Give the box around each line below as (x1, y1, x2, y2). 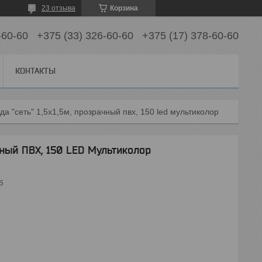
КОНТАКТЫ (15, 66, 56, 75)
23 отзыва (42, 4, 75, 12)
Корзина (110, 4, 138, 12)
